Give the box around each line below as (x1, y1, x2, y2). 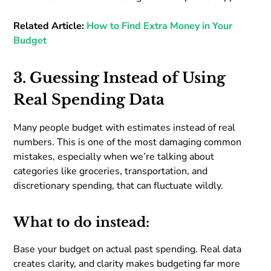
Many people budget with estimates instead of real (13, 120, 236, 134)
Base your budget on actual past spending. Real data (13, 242, 242, 256)
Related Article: (13, 19, 87, 33)
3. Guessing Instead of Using (13, 68, 226, 87)
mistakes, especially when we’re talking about (13, 149, 215, 163)
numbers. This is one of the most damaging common (13, 135, 242, 149)
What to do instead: (13, 214, 150, 230)
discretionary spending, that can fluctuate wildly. (13, 178, 224, 192)
